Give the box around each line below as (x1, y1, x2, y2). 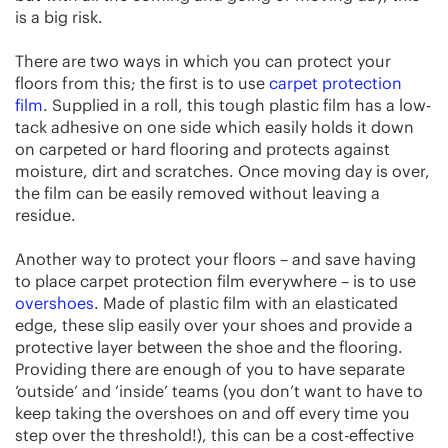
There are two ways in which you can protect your (15, 51, 391, 72)
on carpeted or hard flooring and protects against (15, 139, 390, 160)
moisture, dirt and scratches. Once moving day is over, (15, 161, 430, 182)
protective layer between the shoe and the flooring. (15, 337, 403, 358)
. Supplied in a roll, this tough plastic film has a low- (43, 95, 431, 116)
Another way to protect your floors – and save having (15, 249, 416, 270)
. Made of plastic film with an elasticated (94, 293, 398, 314)
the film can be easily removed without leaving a (15, 183, 380, 204)
